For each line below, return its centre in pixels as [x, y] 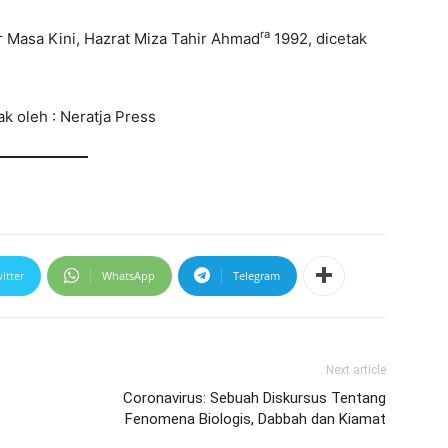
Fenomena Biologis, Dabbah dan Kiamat [255, 418]
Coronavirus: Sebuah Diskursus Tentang [254, 397]
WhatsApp [128, 275]
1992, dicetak [318, 38]
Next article [356, 369]
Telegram [256, 275]
